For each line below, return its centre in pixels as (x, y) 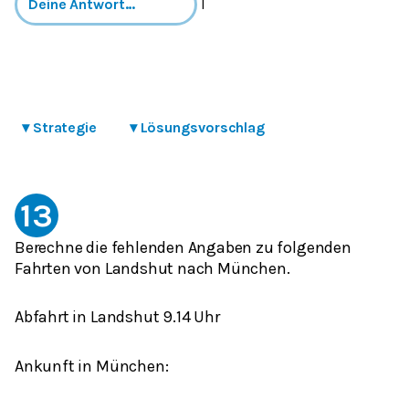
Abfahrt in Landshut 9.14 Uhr (117, 316)
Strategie (64, 127)
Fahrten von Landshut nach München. (152, 268)
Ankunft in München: (92, 366)
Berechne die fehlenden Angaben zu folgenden (183, 247)
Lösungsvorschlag (203, 127)
